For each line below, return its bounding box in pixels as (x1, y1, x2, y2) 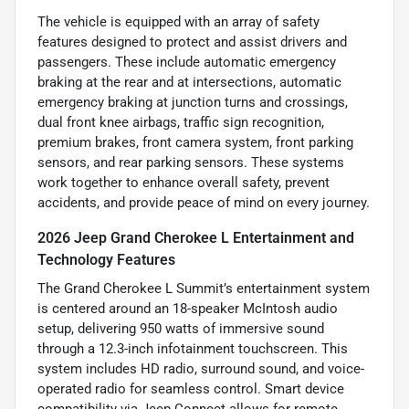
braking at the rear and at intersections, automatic (37, 74, 341, 91)
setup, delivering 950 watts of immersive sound (37, 320, 324, 338)
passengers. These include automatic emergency (37, 54, 336, 71)
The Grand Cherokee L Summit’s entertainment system (37, 280, 370, 298)
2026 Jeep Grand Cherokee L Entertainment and (37, 229, 354, 247)
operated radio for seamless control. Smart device (37, 381, 344, 398)
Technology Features (37, 251, 175, 269)
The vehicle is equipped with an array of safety (37, 14, 320, 31)
